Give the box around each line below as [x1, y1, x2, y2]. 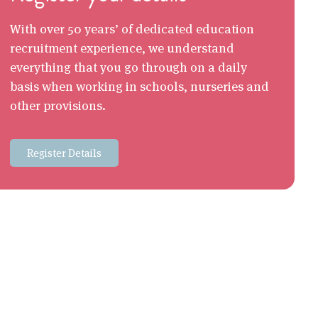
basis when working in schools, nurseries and [9, 78, 269, 94]
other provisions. [9, 97, 106, 114]
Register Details [26, 146, 102, 160]
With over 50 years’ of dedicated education [9, 21, 254, 37]
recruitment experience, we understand [9, 40, 234, 56]
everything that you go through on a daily [9, 59, 247, 75]
